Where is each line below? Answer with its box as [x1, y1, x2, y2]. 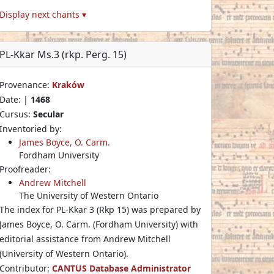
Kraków [52, 78, 84, 91]
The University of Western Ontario [19, 189, 158, 201]
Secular [33, 108, 64, 120]
